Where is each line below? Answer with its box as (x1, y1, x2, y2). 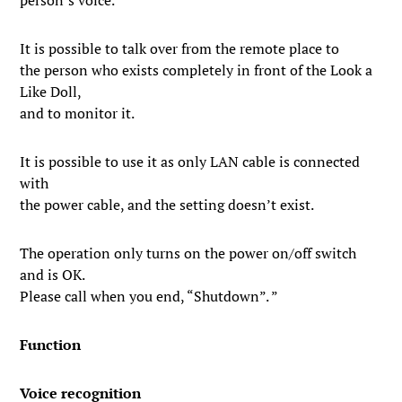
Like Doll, (20, 82, 83, 101)
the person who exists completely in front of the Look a (20, 60, 373, 80)
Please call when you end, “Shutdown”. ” (20, 286, 279, 306)
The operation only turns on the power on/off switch (20, 243, 357, 263)
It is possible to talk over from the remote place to (20, 39, 340, 58)
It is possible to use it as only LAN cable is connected (20, 152, 361, 171)
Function (20, 335, 82, 354)
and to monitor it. (20, 103, 135, 123)
